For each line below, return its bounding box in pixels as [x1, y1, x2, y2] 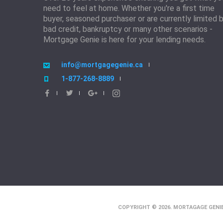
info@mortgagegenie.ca [61, 61, 143, 69]
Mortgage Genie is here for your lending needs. [43, 35, 206, 44]
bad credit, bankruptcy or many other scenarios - [43, 24, 213, 34]
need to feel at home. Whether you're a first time [43, 3, 215, 13]
